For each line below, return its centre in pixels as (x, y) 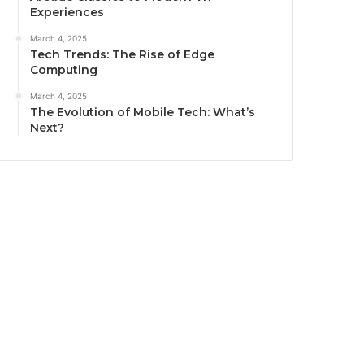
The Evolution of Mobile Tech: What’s (143, 113)
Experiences (67, 13)
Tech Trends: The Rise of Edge (123, 55)
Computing (64, 70)
